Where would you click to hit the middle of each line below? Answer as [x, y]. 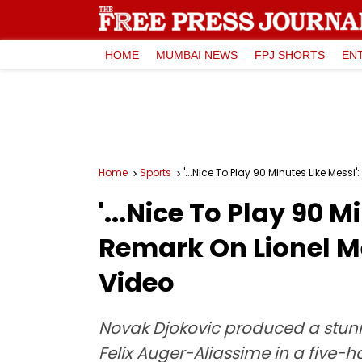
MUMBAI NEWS [197, 55]
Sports [156, 173]
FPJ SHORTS [290, 55]
